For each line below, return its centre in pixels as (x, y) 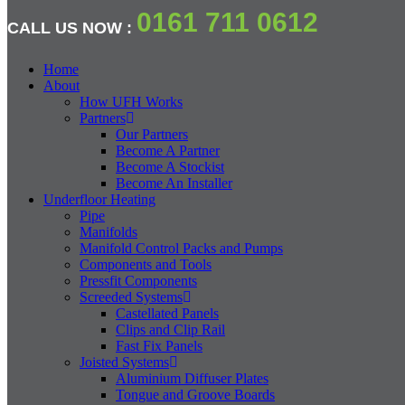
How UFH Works (131, 102)
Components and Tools (146, 265)
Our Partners (152, 135)
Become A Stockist (170, 167)
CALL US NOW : (72, 28)
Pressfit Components (138, 281)
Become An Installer (174, 184)
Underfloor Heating (99, 200)
